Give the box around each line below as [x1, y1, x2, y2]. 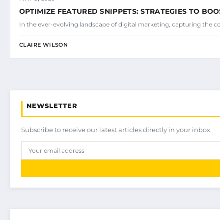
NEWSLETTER [27, 102, 78, 110]
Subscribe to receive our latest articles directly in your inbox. [21, 126, 212, 134]
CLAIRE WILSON [19, 41, 68, 49]
